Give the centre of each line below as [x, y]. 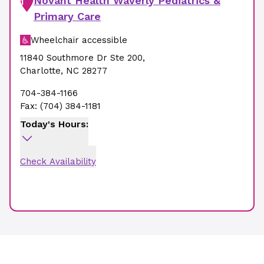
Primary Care [67, 16]
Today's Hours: [54, 124]
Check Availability [58, 161]
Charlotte [40, 71]
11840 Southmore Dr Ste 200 [81, 58]
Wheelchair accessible [79, 40]
